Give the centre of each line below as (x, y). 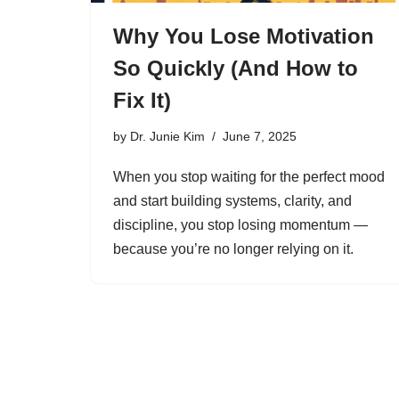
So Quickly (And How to (236, 68)
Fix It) (142, 100)
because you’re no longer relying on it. (233, 249)
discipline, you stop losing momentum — (240, 225)
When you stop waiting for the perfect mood (249, 177)
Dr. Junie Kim (167, 136)
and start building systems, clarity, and (232, 201)
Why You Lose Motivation (244, 36)
